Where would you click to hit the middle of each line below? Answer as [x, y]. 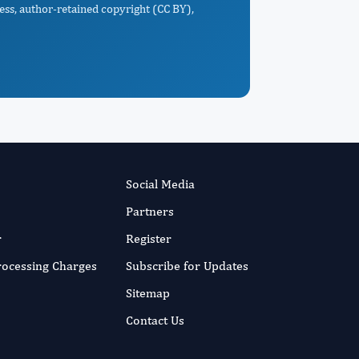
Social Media [160, 184]
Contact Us [155, 320]
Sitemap [147, 293]
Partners [149, 211]
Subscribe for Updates [187, 266]
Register [148, 238]
